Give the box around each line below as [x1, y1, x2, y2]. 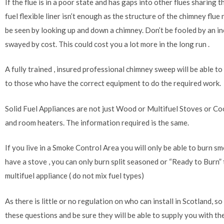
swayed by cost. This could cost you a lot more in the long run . [5, 39, 209, 48]
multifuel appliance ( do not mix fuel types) [5, 171, 144, 180]
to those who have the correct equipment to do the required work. [5, 78, 221, 88]
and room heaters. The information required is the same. [5, 117, 189, 127]
